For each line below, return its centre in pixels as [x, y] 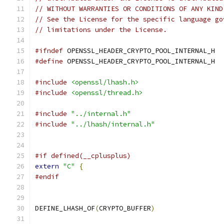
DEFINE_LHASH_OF [65, 208]
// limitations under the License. [101, 30]
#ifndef [49, 51]
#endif [47, 177]
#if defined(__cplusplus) [83, 156]
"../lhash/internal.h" [113, 124]
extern [47, 166]
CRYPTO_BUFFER [125, 208]
